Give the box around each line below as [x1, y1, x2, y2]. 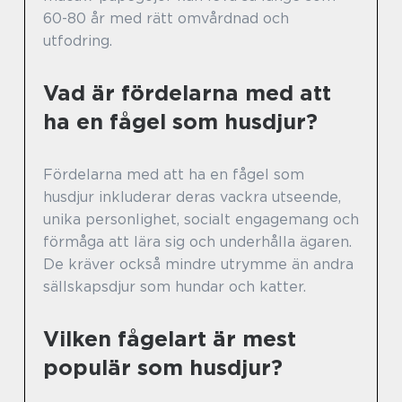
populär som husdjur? [43, 354, 283, 380]
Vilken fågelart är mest [43, 326, 296, 352]
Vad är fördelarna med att [43, 80, 331, 106]
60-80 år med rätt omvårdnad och [43, 10, 289, 27]
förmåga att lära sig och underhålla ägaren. [43, 233, 352, 250]
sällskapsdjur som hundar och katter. [43, 278, 306, 295]
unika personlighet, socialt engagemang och [43, 211, 359, 228]
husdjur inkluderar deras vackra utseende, [43, 188, 341, 205]
